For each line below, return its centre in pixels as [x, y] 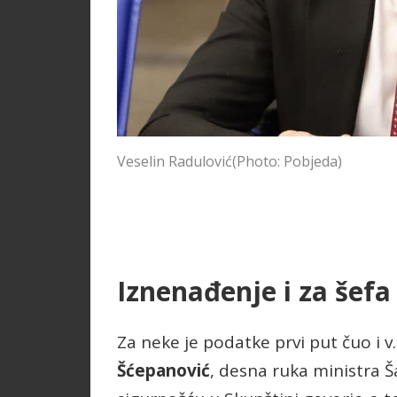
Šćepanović [163, 371]
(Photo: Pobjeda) [287, 162]
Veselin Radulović [175, 162]
